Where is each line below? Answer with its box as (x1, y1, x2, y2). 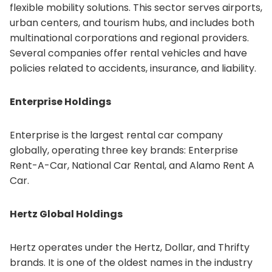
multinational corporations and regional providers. (10, 31, 249, 45)
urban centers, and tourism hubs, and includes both (10, 16, 254, 30)
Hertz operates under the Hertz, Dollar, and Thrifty (10, 240, 250, 254)
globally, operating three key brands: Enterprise (10, 143, 238, 157)
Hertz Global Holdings (10, 207, 123, 221)
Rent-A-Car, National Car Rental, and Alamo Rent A (10, 158, 254, 172)
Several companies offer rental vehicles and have (10, 46, 247, 60)
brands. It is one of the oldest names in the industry (10, 256, 253, 270)
